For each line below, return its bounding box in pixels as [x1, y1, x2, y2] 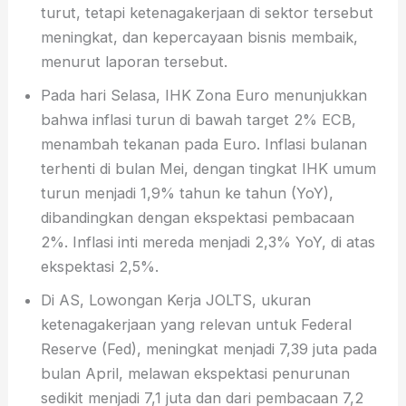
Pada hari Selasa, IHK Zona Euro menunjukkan [41, 85, 368, 104]
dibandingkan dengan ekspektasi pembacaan [41, 208, 355, 227]
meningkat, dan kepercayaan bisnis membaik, [41, 27, 359, 46]
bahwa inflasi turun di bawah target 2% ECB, [41, 110, 357, 129]
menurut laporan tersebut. [41, 52, 228, 71]
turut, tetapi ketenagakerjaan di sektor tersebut [41, 3, 374, 22]
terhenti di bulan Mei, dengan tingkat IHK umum [41, 159, 377, 178]
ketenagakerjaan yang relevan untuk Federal [41, 314, 353, 333]
